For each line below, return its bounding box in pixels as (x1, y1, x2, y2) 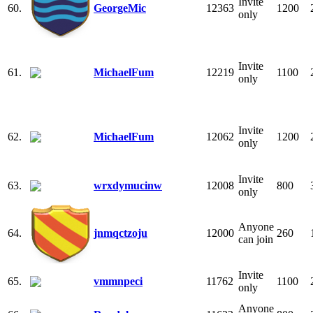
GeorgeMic (94, 1, 146, 14)
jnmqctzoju (94, 226, 147, 239)
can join (238, 233, 273, 245)
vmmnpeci (94, 275, 143, 287)
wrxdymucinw (94, 179, 162, 191)
